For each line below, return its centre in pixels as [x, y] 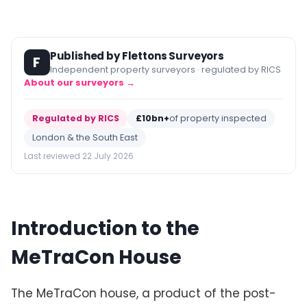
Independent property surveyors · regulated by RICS [165, 70]
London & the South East [85, 138]
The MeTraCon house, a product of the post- [143, 293]
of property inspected [218, 119]
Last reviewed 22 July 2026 [78, 156]
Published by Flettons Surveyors [137, 56]
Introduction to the [105, 229]
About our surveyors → [79, 83]
